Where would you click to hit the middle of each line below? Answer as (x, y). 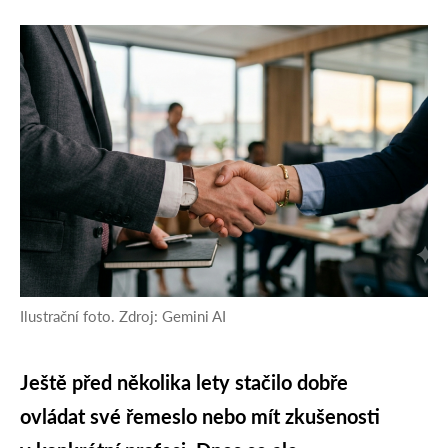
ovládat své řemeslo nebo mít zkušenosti (200, 415)
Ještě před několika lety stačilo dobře (184, 381)
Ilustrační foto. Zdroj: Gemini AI (123, 315)
